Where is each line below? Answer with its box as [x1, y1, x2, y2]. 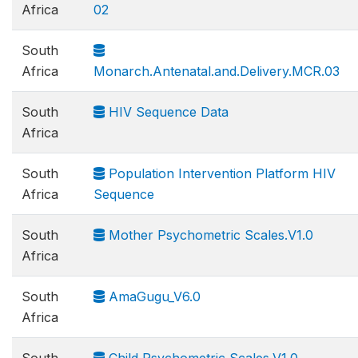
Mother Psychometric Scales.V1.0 [105, 227, 313, 243]
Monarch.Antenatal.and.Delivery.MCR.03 [93, 63, 340, 79]
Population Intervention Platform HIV [105, 165, 336, 181]
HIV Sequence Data [105, 104, 229, 120]
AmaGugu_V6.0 [105, 288, 201, 304]
